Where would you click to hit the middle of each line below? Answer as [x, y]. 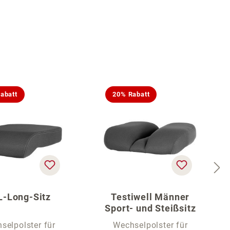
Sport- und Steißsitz [150, 208]
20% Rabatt [131, 94]
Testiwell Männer [150, 197]
